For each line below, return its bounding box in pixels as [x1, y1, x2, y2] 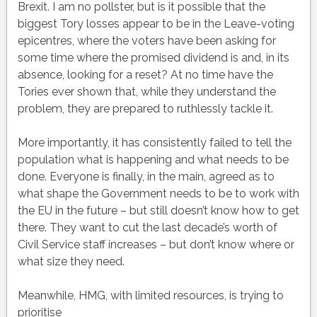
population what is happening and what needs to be [17, 153, 289, 167]
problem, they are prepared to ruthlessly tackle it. [17, 102, 273, 116]
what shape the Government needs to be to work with [17, 187, 299, 201]
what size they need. [17, 255, 125, 269]
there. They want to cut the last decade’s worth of [17, 221, 277, 235]
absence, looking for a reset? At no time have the [17, 68, 273, 82]
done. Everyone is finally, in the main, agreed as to [17, 170, 275, 184]
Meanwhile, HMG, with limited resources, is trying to [17, 289, 284, 303]
